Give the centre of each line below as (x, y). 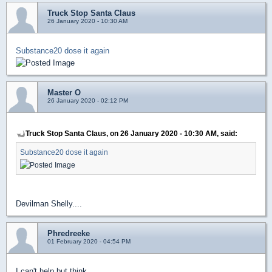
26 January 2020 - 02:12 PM (88, 101)
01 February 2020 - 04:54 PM (89, 241)
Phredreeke (69, 233)
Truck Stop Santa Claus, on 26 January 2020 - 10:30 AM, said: (131, 134)
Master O (64, 93)
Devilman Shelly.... (49, 203)
